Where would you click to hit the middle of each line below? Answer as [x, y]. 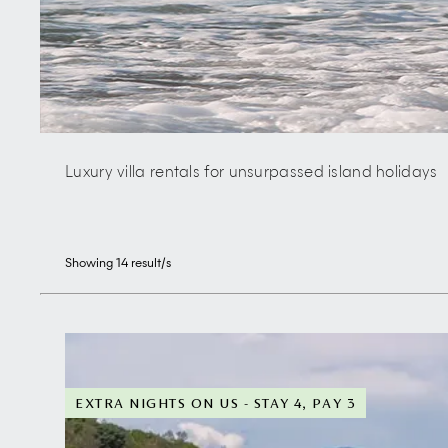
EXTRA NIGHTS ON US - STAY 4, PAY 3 [215, 403]
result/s [149, 264]
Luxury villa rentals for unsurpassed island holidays [251, 173]
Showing [90, 264]
